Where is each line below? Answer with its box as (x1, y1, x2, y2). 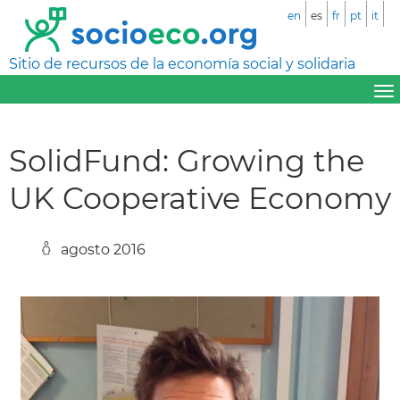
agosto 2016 (61, 240, 146, 258)
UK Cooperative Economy (9, 179, 391, 216)
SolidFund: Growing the (9, 141, 364, 179)
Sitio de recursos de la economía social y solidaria (9, 55, 355, 72)
